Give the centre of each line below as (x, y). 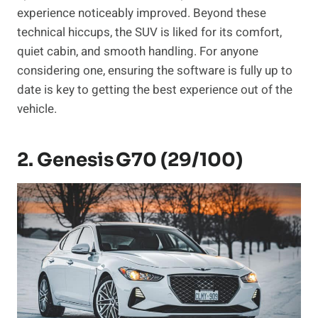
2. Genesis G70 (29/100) (130, 160)
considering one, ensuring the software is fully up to (155, 71)
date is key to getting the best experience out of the (155, 90)
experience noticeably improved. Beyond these (142, 13)
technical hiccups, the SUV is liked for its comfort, (149, 33)
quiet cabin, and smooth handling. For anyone (138, 52)
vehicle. (37, 109)
